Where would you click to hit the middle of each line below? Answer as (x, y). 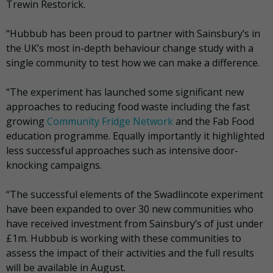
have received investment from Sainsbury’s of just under (135, 223)
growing (27, 121)
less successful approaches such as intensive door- (122, 150)
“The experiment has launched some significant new (125, 92)
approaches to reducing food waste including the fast (128, 106)
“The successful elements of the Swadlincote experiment (135, 194)
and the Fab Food (214, 121)
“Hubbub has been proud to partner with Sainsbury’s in (133, 33)
